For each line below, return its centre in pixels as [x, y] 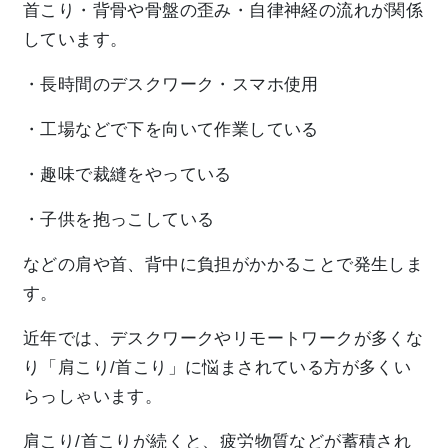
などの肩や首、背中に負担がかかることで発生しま [223, 264]
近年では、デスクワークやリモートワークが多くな [223, 338]
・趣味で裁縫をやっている [127, 174]
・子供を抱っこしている [119, 219]
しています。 [75, 39]
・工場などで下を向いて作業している [171, 129]
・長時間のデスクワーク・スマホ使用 [171, 84]
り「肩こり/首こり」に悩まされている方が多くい [217, 367]
